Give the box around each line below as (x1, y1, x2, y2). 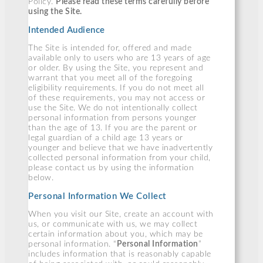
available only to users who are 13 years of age (28, 54, 211, 63)
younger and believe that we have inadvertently (28, 144, 213, 153)
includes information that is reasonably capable (28, 250, 211, 259)
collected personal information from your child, (28, 154, 211, 163)
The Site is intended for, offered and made (28, 44, 191, 53)
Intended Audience (28, 25, 105, 35)
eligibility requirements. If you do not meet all (28, 84, 204, 93)
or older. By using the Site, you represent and (28, 64, 203, 73)
